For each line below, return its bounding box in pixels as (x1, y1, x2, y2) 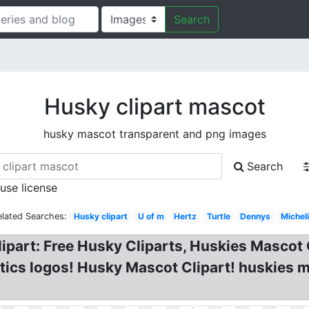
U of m (137, 211, 164, 221)
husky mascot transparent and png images (43, 127, 266, 141)
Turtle (206, 211, 230, 221)
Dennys (240, 211, 271, 221)
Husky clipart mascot (43, 93, 266, 120)
